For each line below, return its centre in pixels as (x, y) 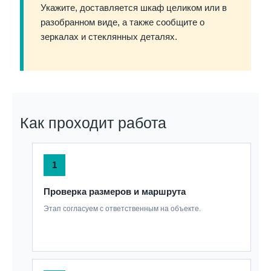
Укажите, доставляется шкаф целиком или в (134, 8)
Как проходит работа (93, 123)
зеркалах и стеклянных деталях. (109, 37)
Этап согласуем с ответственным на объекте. (122, 209)
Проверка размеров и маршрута (115, 192)
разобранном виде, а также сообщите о (123, 23)
